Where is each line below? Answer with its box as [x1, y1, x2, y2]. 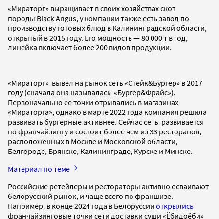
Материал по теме [8, 163, 71, 174]
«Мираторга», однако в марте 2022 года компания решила [8, 107, 207, 117]
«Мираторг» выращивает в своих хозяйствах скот [8, 3, 175, 13]
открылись [156, 200, 194, 211]
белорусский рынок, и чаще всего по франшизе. [8, 191, 173, 201]
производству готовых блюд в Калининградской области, [8, 22, 207, 33]
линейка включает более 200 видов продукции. [8, 42, 172, 52]
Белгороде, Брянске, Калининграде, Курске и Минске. [8, 146, 194, 156]
